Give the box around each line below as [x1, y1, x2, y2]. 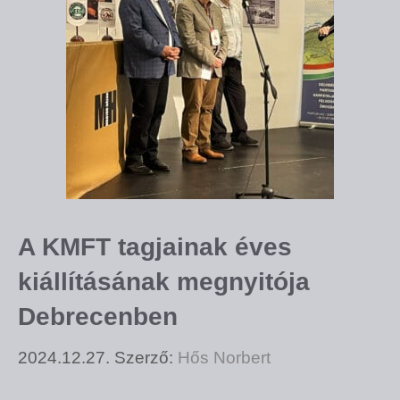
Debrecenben [18, 303, 178, 331]
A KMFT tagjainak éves [18, 233, 292, 262]
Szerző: [114, 347, 178, 367]
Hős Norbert [178, 347, 271, 367]
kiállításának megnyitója [18, 268, 310, 296]
